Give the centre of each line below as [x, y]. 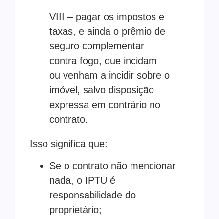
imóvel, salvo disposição [102, 90]
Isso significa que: [69, 144]
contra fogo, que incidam [103, 61]
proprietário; [76, 209]
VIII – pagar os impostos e [107, 17]
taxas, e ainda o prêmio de [107, 32]
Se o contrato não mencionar [112, 165]
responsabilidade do [93, 195]
